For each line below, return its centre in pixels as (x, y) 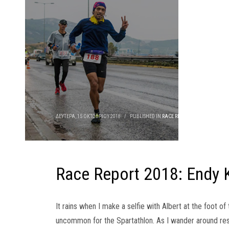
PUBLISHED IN (146, 116)
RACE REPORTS (178, 116)
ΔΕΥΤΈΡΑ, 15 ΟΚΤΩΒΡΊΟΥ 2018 (88, 116)
